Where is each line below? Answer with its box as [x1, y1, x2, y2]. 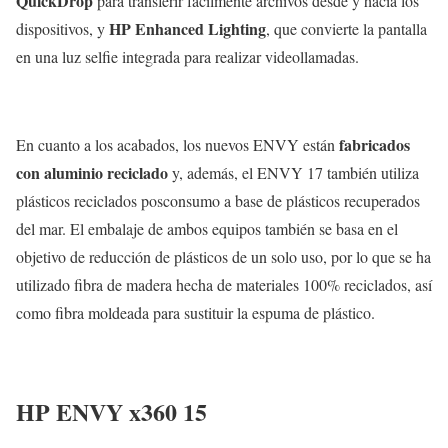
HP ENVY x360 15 [16, 393, 207, 429]
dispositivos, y [16, 17, 109, 39]
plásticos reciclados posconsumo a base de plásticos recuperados [16, 189, 420, 211]
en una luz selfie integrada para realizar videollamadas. [16, 45, 359, 67]
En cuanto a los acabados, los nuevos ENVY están [16, 133, 339, 155]
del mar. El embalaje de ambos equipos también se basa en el [16, 217, 398, 239]
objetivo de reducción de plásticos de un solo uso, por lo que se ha [16, 245, 431, 267]
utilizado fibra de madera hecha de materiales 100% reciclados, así [16, 273, 432, 295]
